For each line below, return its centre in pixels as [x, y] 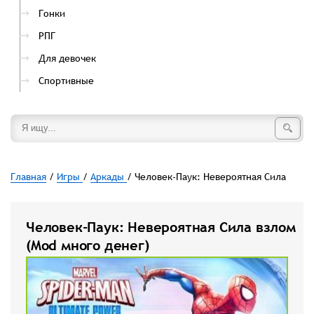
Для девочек [67, 58]
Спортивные [66, 81]
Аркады [109, 177]
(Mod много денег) [88, 245]
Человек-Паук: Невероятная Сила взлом [161, 227]
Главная [28, 177]
